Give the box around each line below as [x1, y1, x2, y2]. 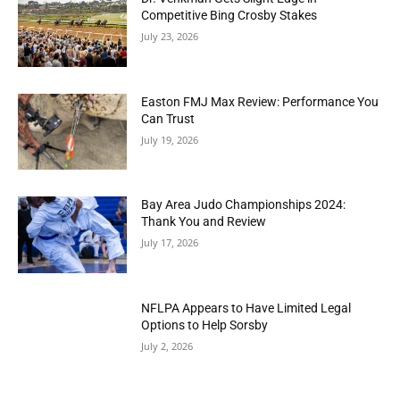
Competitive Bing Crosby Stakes [141, 8, 318, 23]
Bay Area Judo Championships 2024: [141, 197, 346, 212]
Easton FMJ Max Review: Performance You [141, 94, 379, 109]
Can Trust [141, 111, 196, 126]
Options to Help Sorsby [141, 318, 269, 333]
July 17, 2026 [141, 236, 199, 250]
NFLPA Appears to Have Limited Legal [141, 301, 352, 316]
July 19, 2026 [141, 132, 199, 146]
